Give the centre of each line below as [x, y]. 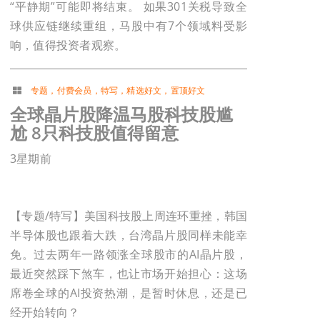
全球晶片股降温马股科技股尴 [121, 114]
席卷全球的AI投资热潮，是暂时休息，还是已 [129, 292]
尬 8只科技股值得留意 [94, 133]
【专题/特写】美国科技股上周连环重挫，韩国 [129, 215]
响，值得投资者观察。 [68, 45]
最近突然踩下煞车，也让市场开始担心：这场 [129, 273]
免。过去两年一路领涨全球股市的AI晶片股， [129, 254]
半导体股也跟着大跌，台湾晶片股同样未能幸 [129, 235]
